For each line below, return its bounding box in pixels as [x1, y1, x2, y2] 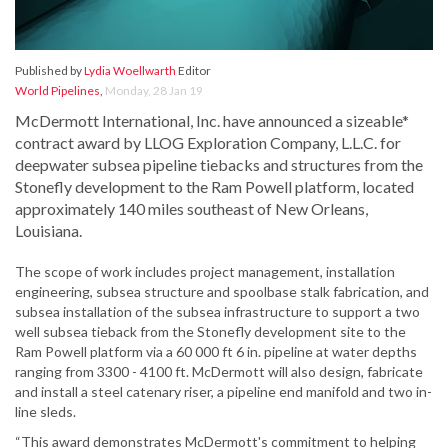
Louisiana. [15, 221, 82, 241]
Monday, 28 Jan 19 [105, 83, 203, 99]
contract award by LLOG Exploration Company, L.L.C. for [15, 133, 401, 153]
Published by [15, 63, 84, 79]
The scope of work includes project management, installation [15, 263, 395, 281]
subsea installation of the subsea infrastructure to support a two [15, 303, 420, 321]
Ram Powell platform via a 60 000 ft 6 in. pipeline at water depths [15, 343, 417, 361]
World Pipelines [15, 83, 100, 99]
